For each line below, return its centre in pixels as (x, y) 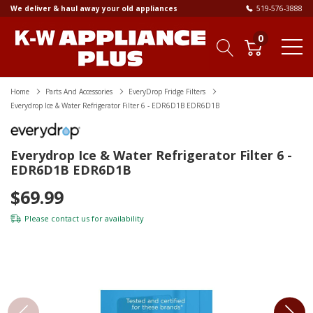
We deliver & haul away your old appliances (94, 8)
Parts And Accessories (79, 92)
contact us (70, 219)
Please (38, 219)
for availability (117, 219)
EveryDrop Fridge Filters (167, 92)
